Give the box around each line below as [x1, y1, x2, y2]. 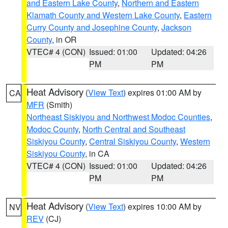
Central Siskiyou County [89, 135, 176, 147]
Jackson [161, 21, 191, 33]
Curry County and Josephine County [26, 21, 157, 33]
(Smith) [44, 99, 72, 110]
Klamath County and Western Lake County [26, 9, 180, 21]
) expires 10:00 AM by [123, 201, 202, 212]
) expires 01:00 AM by [123, 87, 202, 98]
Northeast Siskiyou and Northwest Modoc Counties [26, 111, 210, 123]
